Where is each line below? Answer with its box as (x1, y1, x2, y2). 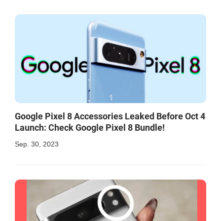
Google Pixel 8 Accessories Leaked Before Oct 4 (15, 111, 205, 122)
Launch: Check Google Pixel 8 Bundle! (15, 122, 165, 133)
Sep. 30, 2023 (15, 140, 59, 148)
